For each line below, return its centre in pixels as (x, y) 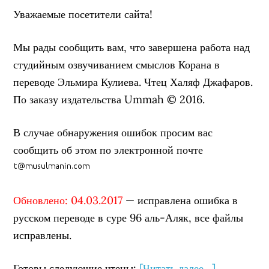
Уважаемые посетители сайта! (83, 14)
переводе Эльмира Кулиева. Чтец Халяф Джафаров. (133, 82)
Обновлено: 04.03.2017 (68, 200)
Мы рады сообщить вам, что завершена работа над (132, 47)
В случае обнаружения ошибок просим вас (113, 132)
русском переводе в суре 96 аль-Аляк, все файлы (128, 218)
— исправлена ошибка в (180, 200)
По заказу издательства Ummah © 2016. (109, 99)
